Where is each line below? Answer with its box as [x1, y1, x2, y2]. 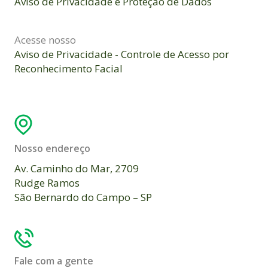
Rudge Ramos [14, 176, 80, 190]
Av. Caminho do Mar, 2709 [14, 162, 139, 176]
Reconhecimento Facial [14, 61, 123, 75]
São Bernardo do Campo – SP [14, 190, 152, 205]
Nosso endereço [14, 142, 90, 156]
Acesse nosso [14, 32, 76, 47]
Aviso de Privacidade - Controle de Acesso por [14, 47, 229, 61]
